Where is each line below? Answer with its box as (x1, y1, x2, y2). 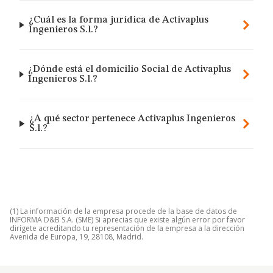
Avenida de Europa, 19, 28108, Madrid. (10, 232, 143, 242)
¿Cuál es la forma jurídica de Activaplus (29, 15, 209, 25)
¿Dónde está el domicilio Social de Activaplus (28, 65, 232, 74)
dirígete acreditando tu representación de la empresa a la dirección (10, 223, 244, 233)
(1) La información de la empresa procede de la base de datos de (10, 206, 237, 216)
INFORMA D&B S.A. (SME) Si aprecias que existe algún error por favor (10, 214, 245, 225)
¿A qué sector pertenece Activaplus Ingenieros (29, 114, 236, 124)
